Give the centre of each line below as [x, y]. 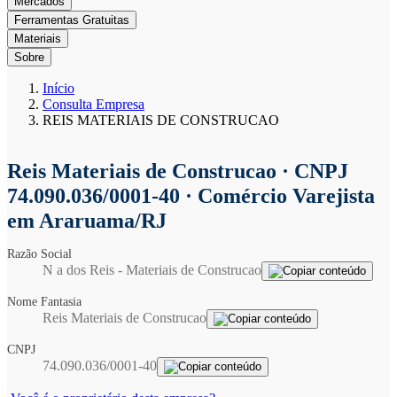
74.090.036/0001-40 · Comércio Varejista [191, 196]
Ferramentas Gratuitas [72, 20]
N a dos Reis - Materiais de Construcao [152, 270]
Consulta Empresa [93, 104]
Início [58, 88]
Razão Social [43, 254]
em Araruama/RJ [87, 221]
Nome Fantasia [47, 302]
